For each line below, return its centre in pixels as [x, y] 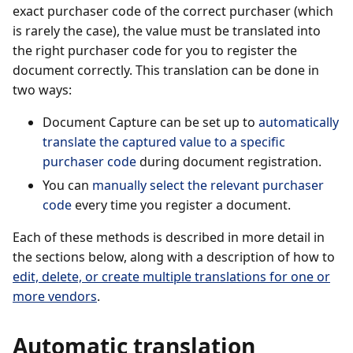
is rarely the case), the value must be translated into [167, 31]
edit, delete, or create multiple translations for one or [171, 277]
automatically [299, 122]
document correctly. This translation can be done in [166, 70]
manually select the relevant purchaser [208, 185]
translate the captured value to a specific [164, 142]
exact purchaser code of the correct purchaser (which [173, 11]
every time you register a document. [181, 205]
